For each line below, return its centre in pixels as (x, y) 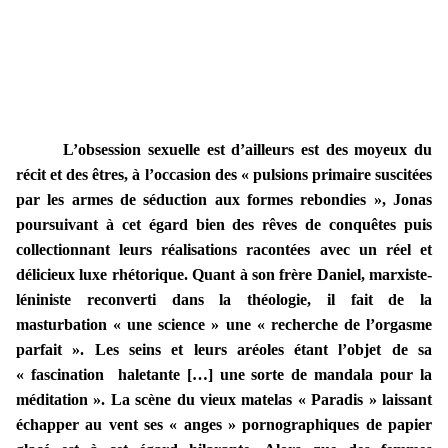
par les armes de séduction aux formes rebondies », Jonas (224, 200)
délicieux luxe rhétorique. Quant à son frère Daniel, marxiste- (224, 275)
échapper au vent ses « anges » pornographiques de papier (224, 425)
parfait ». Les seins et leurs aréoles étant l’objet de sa (224, 350)
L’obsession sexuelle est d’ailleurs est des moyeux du (247, 150)
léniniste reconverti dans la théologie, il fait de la (224, 300)
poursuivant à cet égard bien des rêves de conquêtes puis (224, 225)
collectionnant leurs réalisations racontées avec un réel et (224, 250)
